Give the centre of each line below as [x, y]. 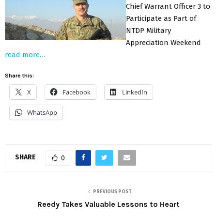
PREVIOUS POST [112, 192]
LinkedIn [135, 92]
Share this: [19, 75]
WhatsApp [42, 112]
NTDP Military [148, 30]
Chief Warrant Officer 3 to [168, 6]
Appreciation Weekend [163, 42]
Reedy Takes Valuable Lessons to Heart [108, 204]
